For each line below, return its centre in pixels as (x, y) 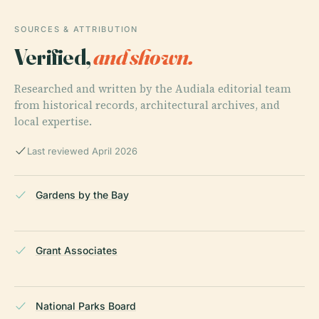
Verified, (54, 57)
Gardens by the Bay (82, 195)
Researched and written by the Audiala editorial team (153, 89)
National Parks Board (86, 306)
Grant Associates (77, 251)
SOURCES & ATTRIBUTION (76, 30)
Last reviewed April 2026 (82, 151)
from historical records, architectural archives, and (147, 105)
